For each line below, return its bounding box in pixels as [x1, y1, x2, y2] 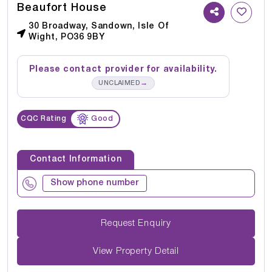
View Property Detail [93, 246, 179, 256]
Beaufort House [17, 3, 107, 13]
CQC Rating [21, 115, 66, 123]
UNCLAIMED [98, 80, 141, 87]
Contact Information [30, 155, 122, 164]
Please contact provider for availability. [29, 66, 217, 74]
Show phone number [50, 179, 139, 188]
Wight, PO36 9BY [29, 33, 105, 42]
